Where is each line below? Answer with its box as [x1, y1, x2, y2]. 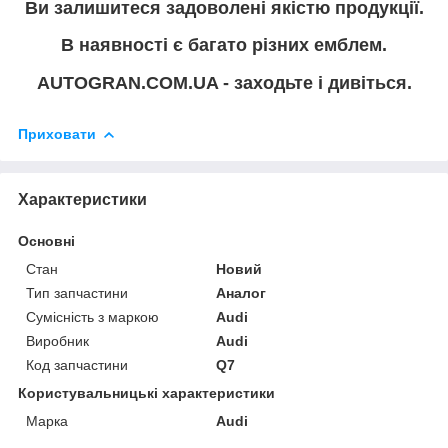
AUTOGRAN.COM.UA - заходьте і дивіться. [36, 72, 412, 93]
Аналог [216, 284, 267, 301]
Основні [18, 232, 75, 249]
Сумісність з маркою [26, 308, 159, 325]
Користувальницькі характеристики [18, 384, 275, 401]
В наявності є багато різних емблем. [61, 35, 387, 56]
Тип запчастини [26, 284, 128, 301]
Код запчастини [26, 356, 128, 373]
